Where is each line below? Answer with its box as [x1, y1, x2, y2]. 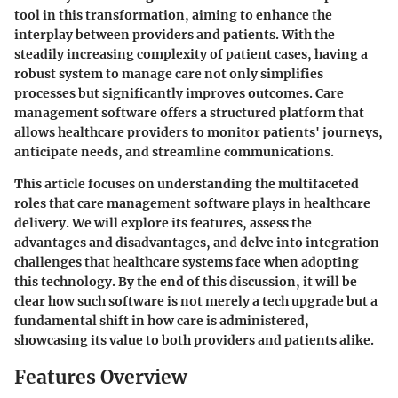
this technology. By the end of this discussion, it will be [14, 273, 357, 290]
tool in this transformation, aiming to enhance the [14, 6, 332, 23]
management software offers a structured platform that [14, 104, 364, 121]
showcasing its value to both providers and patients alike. [14, 331, 374, 348]
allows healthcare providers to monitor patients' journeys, [14, 123, 383, 140]
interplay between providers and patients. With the [14, 26, 335, 43]
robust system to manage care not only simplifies [14, 65, 323, 82]
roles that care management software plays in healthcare [14, 195, 370, 211]
